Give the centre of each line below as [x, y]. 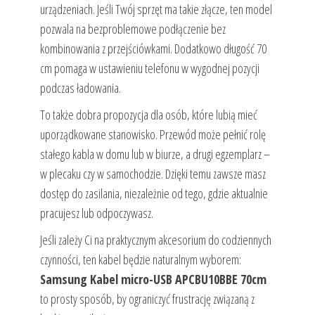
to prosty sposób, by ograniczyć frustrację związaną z [147, 299]
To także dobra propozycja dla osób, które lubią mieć [148, 115]
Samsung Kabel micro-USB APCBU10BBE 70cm [153, 279]
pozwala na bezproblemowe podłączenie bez [133, 29]
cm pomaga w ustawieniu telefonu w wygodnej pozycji [149, 69]
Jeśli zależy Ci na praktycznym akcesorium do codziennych [155, 240]
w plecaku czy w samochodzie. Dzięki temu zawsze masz [153, 174]
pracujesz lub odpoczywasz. [96, 213]
